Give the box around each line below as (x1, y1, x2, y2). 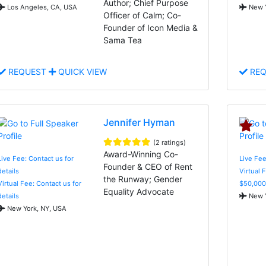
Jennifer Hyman (103, 116, 176, 128)
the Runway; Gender (103, 173, 183, 184)
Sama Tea (103, 34, 142, 45)
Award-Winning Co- (103, 148, 179, 159)
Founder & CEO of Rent (103, 161, 193, 172)
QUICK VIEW (56, 66, 107, 77)
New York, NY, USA (5, 204, 66, 213)
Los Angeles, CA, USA (5, 2, 77, 11)
